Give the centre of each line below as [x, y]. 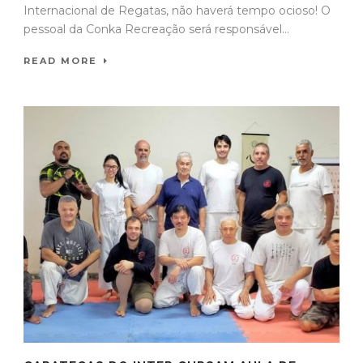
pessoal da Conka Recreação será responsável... [156, 29]
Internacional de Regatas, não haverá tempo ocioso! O [177, 10]
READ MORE [60, 60]
